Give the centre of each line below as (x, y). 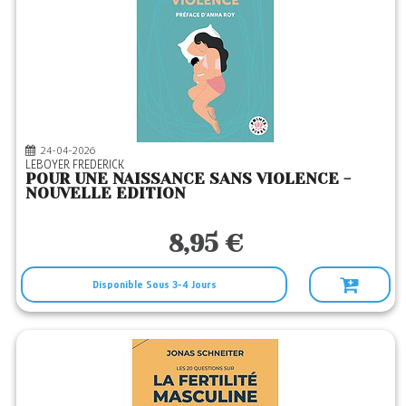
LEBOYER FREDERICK (78, 164)
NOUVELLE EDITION (106, 193)
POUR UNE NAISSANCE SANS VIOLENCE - (188, 179)
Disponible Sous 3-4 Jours (154, 285)
